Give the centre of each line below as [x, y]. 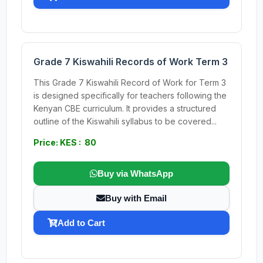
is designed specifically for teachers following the [130, 95]
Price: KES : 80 [65, 142]
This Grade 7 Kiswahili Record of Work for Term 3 [130, 82]
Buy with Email [136, 198]
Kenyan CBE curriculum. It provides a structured [125, 108]
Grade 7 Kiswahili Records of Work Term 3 [131, 62]
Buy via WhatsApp [135, 173]
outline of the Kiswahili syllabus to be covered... [125, 121]
